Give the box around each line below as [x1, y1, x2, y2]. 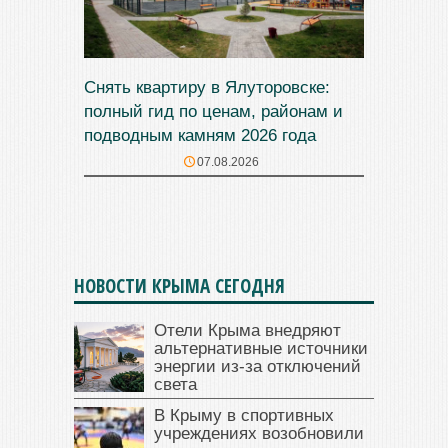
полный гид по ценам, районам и [84, 101, 343, 121]
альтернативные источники [154, 338, 368, 358]
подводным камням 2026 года [84, 125, 316, 145]
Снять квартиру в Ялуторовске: [84, 77, 330, 97]
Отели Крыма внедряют [154, 320, 341, 340]
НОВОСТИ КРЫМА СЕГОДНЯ [74, 272, 285, 299]
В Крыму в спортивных [154, 405, 334, 425]
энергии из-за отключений [154, 356, 361, 376]
